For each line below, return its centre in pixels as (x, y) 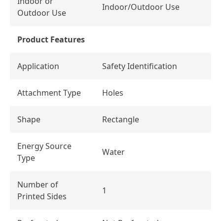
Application (39, 66)
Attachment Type (49, 92)
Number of (38, 184)
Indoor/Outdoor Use (141, 7)
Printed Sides (42, 196)
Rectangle (121, 119)
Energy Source (44, 146)
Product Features (51, 39)
